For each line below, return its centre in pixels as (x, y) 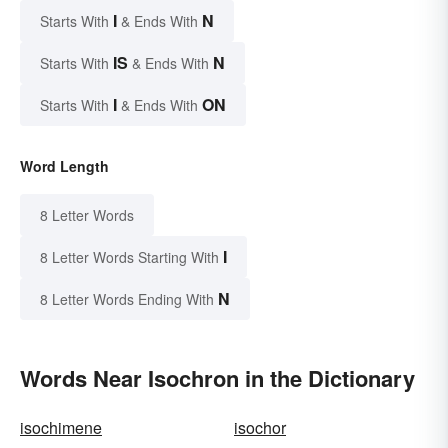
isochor (260, 427)
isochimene (61, 427)
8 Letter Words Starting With (129, 256)
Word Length (64, 165)
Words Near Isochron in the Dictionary (217, 377)
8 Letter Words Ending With (127, 298)
